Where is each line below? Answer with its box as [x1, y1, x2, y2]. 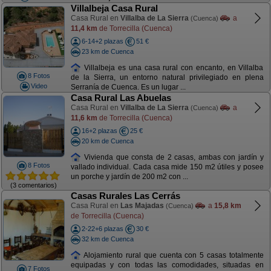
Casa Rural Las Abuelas [70, 93, 171, 103]
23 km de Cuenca [81, 47, 134, 55]
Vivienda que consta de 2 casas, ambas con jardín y [81, 152, 264, 162]
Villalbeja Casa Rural [70, 3, 158, 13]
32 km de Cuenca [81, 235, 134, 243]
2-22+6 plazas [81, 225, 123, 232]
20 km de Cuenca [81, 137, 134, 145]
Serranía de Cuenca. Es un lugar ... [70, 83, 186, 92]
